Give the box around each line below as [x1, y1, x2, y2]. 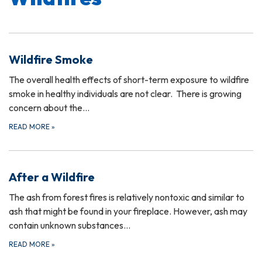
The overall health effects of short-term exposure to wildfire [9, 74, 249, 86]
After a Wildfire [9, 170, 95, 185]
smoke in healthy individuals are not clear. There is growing [9, 88, 242, 100]
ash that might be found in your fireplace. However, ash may [9, 205, 247, 218]
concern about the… [9, 102, 89, 114]
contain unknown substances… [9, 219, 130, 232]
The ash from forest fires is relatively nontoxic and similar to [9, 191, 244, 204]
